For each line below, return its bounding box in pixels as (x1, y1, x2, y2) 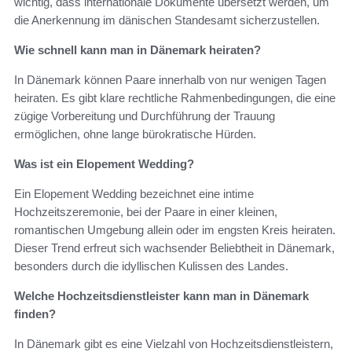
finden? (14, 306, 56, 321)
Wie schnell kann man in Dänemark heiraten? (14, 42, 261, 57)
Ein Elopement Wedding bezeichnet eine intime (14, 186, 254, 200)
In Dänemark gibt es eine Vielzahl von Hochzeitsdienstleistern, (14, 336, 333, 350)
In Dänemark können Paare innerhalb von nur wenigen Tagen (14, 72, 326, 86)
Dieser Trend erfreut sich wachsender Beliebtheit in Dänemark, (14, 240, 335, 255)
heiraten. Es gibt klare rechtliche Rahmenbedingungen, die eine (14, 90, 335, 104)
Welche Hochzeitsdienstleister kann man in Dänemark (14, 288, 309, 302)
